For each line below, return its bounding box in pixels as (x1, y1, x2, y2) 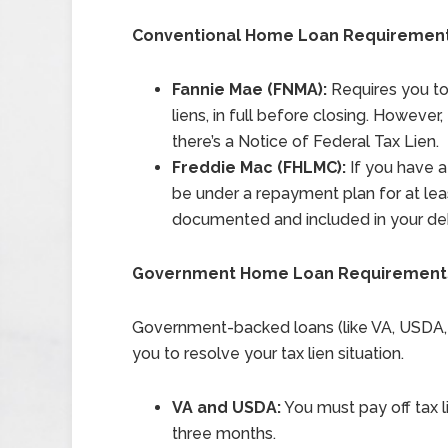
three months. (172, 424, 276, 443)
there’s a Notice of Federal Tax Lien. (172, 132, 439, 151)
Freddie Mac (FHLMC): (172, 158, 346, 177)
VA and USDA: (172, 398, 281, 417)
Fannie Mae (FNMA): (172, 80, 327, 99)
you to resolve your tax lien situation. (132, 344, 404, 363)
